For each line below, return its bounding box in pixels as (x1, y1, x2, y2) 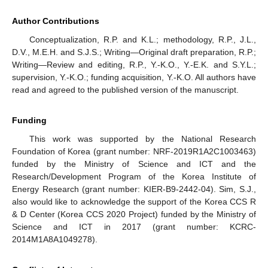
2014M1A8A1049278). (12, 234, 98, 244)
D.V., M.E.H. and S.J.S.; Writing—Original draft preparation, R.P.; (12, 47, 256, 57)
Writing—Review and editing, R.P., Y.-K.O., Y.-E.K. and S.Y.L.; (12, 59, 256, 69)
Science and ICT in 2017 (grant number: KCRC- (12, 221, 256, 232)
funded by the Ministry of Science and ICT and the (12, 159, 256, 169)
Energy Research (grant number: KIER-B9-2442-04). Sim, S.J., (12, 184, 256, 194)
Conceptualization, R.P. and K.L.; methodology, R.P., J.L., (29, 34, 256, 44)
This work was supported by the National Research (29, 133, 256, 144)
